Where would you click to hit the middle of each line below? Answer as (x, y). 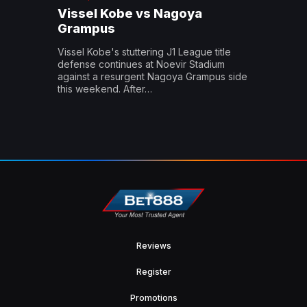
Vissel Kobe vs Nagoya (130, 13)
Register (153, 271)
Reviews (153, 245)
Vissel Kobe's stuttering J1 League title (144, 51)
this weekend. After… (105, 88)
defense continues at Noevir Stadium (141, 64)
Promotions (153, 297)
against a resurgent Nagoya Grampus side (152, 76)
